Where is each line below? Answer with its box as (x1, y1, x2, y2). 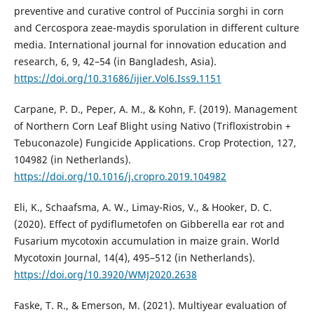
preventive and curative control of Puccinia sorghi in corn (13, 4, 284, 18)
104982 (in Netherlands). (13, 153, 131, 167)
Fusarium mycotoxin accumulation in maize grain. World (13, 234, 280, 248)
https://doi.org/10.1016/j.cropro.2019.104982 (13, 170, 226, 184)
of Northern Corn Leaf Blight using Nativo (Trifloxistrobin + (13, 119, 291, 133)
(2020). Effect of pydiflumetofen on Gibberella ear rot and (13, 217, 285, 231)
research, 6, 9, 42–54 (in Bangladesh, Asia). (13, 55, 217, 69)
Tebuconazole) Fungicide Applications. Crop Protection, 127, (13, 136, 296, 150)
